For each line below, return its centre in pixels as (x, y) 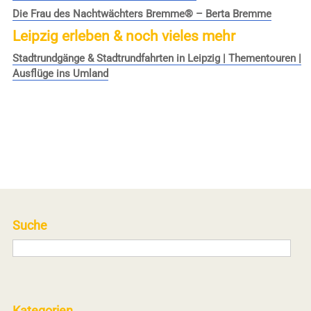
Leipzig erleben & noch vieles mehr (124, 36)
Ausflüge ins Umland (60, 74)
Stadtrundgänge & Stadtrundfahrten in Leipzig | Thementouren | (157, 59)
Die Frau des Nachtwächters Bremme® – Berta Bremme (142, 14)
